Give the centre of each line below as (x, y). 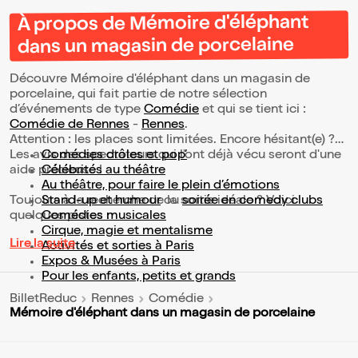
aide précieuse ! (58, 171)
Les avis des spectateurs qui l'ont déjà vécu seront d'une (175, 156)
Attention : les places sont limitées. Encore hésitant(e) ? (172, 141)
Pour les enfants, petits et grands (139, 278)
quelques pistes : (60, 217)
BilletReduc (43, 299)
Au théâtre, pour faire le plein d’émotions (161, 187)
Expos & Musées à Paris (111, 263)
